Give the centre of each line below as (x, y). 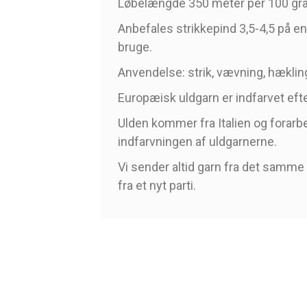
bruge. (135, 47)
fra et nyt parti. (157, 185)
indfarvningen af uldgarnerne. (197, 141)
